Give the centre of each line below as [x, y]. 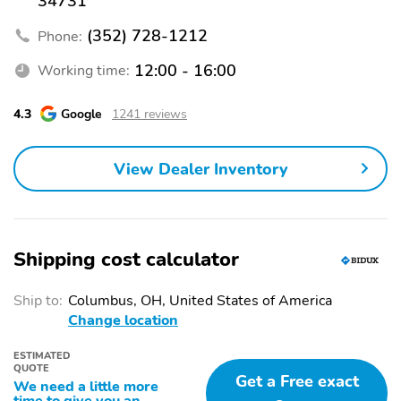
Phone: [60, 37]
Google [81, 114]
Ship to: [38, 301]
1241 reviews [149, 114]
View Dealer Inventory [200, 169]
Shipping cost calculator [126, 260]
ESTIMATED [42, 356]
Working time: [84, 71]
